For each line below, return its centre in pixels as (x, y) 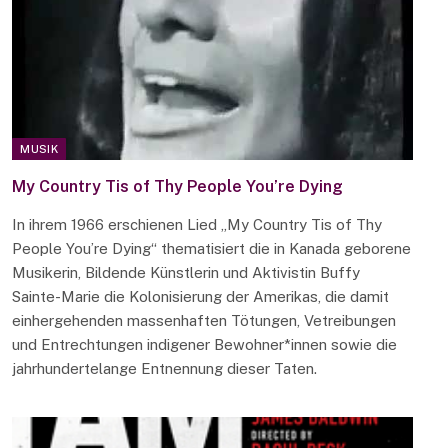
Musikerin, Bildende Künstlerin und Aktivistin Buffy (186, 273)
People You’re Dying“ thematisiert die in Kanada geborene (212, 249)
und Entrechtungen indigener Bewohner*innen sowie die (205, 345)
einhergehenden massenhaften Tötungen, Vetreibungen (204, 321)
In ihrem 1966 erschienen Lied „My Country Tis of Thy (197, 225)
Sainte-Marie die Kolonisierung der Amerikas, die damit (201, 297)
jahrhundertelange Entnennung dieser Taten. (165, 369)
